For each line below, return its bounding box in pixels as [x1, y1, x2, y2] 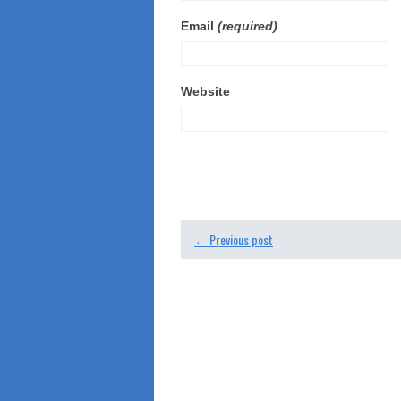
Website [181, 83, 230, 98]
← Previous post [194, 229, 273, 249]
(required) [218, 18, 277, 33]
